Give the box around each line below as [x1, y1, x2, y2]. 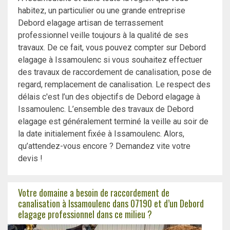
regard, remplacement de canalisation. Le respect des [18, 80, 210, 90]
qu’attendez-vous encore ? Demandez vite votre [18, 141, 190, 151]
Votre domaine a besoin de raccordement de [18, 185, 169, 199]
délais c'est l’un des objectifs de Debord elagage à [18, 92, 200, 102]
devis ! [18, 154, 43, 164]
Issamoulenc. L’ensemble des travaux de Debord [18, 104, 194, 114]
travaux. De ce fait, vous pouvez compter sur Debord [18, 43, 206, 53]
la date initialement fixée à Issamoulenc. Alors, [18, 129, 184, 139]
